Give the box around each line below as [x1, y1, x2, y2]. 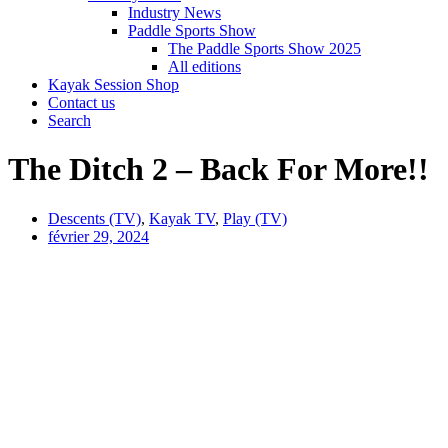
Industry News [128, 4, 221, 21]
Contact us [48, 94, 115, 111]
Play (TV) [223, 209, 287, 227]
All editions [168, 58, 241, 75]
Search [48, 112, 91, 129]
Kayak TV [149, 209, 215, 227]
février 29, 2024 [48, 227, 149, 245]
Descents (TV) [48, 209, 141, 227]
